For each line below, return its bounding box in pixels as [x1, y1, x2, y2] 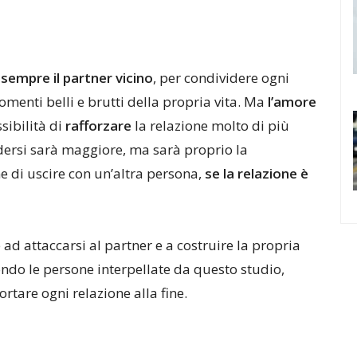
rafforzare [65, 116, 131, 135]
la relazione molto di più [131, 116, 289, 135]
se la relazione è [205, 164, 308, 182]
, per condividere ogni [153, 69, 289, 87]
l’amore [268, 92, 316, 111]
